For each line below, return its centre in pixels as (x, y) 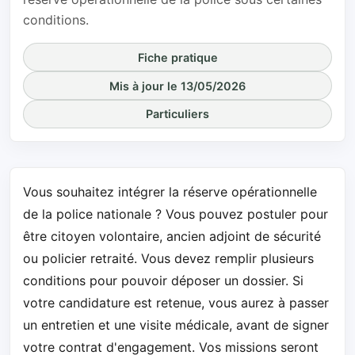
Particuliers (177, 114)
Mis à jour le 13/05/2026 (177, 86)
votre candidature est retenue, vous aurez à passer (176, 302)
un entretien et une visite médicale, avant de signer (176, 324)
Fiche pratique (177, 57)
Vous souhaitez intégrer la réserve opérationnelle (170, 191)
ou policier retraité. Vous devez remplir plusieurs (168, 258)
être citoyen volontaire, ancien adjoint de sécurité (172, 236)
